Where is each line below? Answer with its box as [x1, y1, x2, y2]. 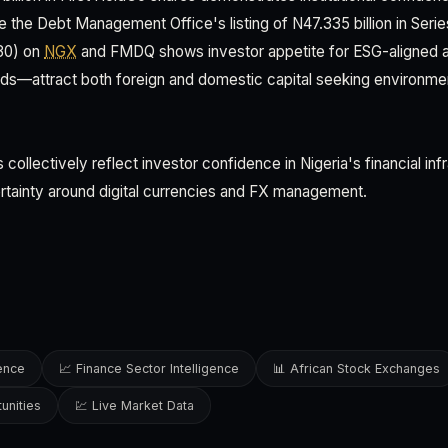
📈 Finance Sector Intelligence [59, 361, 239, 376]
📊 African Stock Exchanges [273, 361, 440, 376]
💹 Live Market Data [75, 398, 194, 413]
